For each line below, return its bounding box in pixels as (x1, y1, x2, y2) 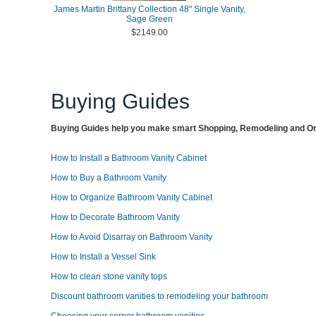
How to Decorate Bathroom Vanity (51, 212, 180, 222)
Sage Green (126, 14, 173, 24)
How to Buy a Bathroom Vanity (51, 173, 166, 183)
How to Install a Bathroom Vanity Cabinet (51, 153, 207, 163)
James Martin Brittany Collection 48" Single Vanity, (53, 4, 245, 14)
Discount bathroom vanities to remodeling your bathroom (51, 291, 268, 301)
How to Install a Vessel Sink (51, 252, 156, 262)
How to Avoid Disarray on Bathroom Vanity (51, 232, 212, 242)
